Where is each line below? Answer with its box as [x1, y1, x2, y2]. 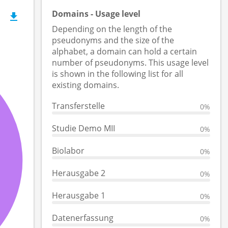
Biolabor [52, 145, 85, 156]
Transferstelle [52, 100, 105, 111]
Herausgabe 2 [52, 167, 106, 179]
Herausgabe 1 [52, 190, 106, 201]
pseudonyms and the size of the [52, 35, 175, 46]
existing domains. [52, 79, 120, 91]
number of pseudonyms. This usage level [52, 57, 209, 68]
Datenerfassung [52, 212, 114, 223]
